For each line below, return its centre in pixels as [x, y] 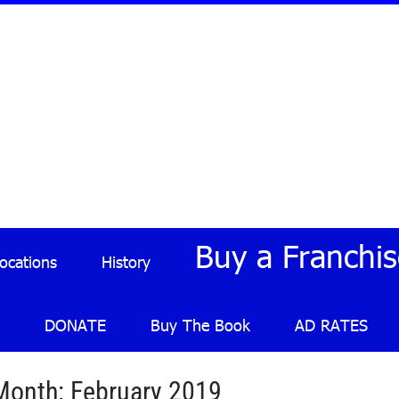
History [126, 261]
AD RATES [331, 325]
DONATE [75, 325]
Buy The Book [200, 325]
